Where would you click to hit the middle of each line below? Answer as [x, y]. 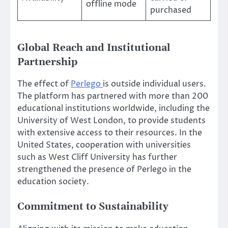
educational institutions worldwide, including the [113, 109]
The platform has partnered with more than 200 [113, 96]
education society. [53, 182]
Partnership [48, 63]
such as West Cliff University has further [97, 158]
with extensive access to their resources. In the [110, 133]
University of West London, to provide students [111, 121]
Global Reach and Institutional [94, 48]
